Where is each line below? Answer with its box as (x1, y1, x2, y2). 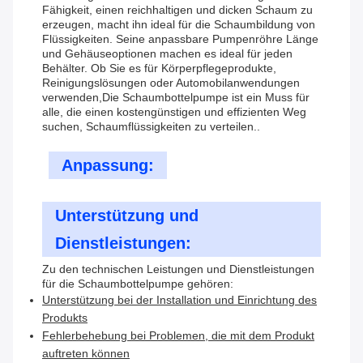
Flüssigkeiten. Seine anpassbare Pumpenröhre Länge (42, 32, 318, 46)
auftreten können (42, 347, 130, 361)
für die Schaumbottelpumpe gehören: (42, 277, 233, 291)
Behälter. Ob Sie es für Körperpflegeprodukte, (42, 62, 276, 75)
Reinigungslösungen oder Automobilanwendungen (42, 76, 300, 90)
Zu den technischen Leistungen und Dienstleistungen (42, 263, 314, 276)
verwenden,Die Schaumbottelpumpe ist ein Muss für (42, 91, 310, 105)
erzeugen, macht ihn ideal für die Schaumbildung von (42, 18, 315, 32)
